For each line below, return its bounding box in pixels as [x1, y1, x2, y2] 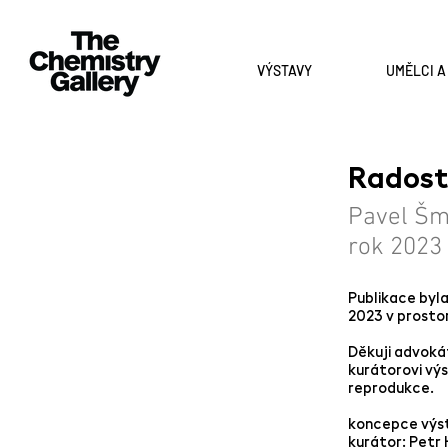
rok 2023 [348, 233, 442, 263]
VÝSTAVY [257, 62, 312, 79]
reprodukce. [348, 378, 434, 396]
